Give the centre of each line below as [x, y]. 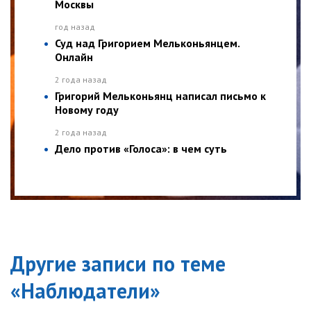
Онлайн [74, 57]
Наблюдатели [85, 291]
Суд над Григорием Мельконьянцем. [147, 43]
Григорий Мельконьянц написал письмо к [160, 96]
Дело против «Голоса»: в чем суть [141, 149]
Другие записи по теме [118, 264]
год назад [75, 27]
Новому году [87, 110]
